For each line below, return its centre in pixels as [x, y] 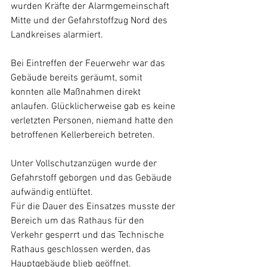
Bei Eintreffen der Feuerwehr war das [89, 64]
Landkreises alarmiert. [57, 35]
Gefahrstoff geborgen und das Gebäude [92, 178]
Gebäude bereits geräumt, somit [78, 78]
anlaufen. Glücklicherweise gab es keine [94, 107]
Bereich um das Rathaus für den [79, 221]
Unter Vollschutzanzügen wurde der [85, 164]
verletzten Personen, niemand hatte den [93, 121]
